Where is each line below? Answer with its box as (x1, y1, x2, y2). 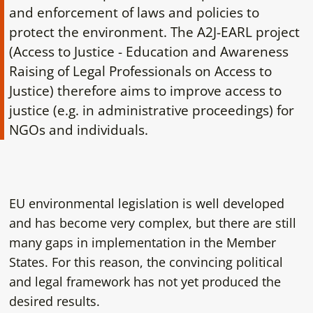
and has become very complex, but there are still (8, 214, 296, 231)
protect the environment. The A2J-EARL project (8, 22, 300, 41)
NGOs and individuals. (8, 120, 148, 138)
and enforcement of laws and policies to (8, 3, 259, 21)
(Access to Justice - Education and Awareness (8, 42, 289, 60)
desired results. (8, 292, 100, 310)
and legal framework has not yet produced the (8, 272, 281, 290)
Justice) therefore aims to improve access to (8, 81, 282, 99)
